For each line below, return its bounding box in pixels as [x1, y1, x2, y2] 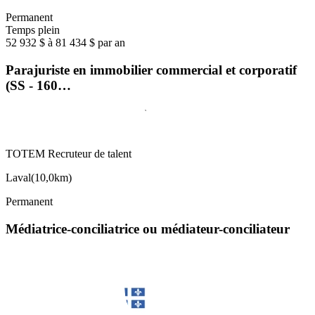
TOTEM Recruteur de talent [6, 148, 131, 160]
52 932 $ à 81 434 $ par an [6, 36, 125, 49]
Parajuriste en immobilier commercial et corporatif [6, 62, 297, 77]
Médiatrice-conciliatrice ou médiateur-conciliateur [6, 221, 290, 236]
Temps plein [6, 23, 60, 36]
